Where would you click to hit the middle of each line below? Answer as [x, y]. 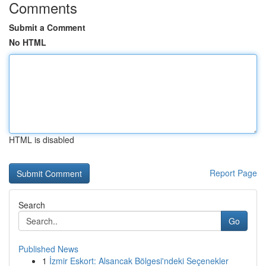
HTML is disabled [42, 140]
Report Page [233, 173]
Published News [48, 249]
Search [32, 205]
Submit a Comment [47, 27]
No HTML [28, 42]
